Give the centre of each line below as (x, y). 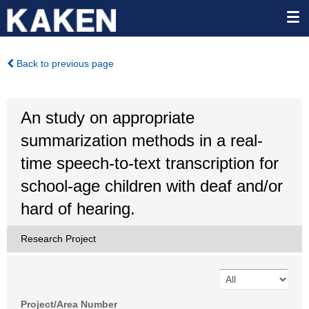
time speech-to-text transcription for (150, 163)
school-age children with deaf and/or (152, 186)
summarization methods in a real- (142, 140)
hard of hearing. (78, 209)
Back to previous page (64, 63)
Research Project (58, 239)
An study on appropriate (108, 118)
